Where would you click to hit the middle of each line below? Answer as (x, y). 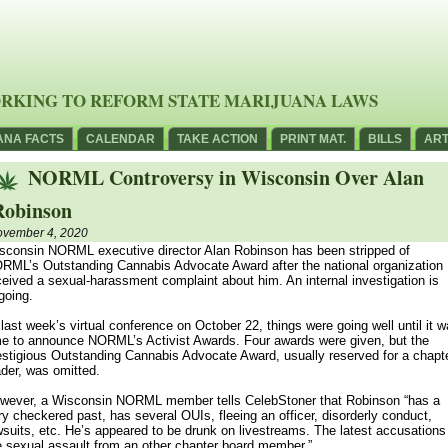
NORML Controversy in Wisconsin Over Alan (226, 177)
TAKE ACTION (217, 139)
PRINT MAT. (313, 139)
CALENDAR (120, 139)
